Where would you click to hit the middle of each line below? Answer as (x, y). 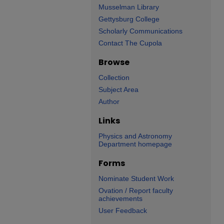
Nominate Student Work (136, 178)
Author (109, 101)
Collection (114, 77)
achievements (120, 198)
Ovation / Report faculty (136, 190)
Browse (114, 62)
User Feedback (123, 210)
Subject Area (118, 89)
